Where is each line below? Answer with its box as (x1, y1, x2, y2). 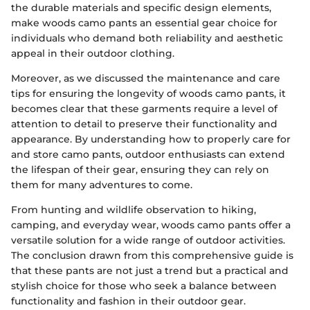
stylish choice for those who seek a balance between (11, 279, 277, 292)
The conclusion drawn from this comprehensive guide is (11, 248, 293, 262)
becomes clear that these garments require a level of (11, 102, 277, 115)
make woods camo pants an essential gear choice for (11, 16, 277, 29)
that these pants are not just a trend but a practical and (11, 264, 289, 277)
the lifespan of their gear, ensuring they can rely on (11, 163, 269, 176)
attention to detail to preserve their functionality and (11, 117, 277, 130)
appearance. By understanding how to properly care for (11, 132, 291, 145)
